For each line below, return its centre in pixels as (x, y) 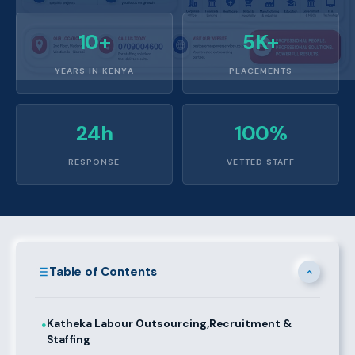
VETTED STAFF (261, 162)
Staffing (69, 339)
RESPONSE (94, 162)
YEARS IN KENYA (94, 71)
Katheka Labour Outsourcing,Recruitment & (169, 323)
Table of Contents (103, 271)
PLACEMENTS (261, 71)
